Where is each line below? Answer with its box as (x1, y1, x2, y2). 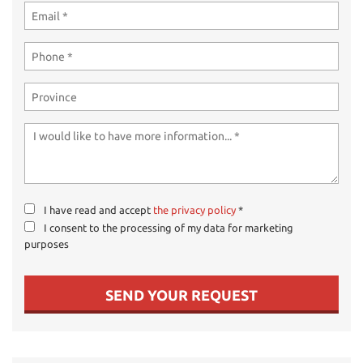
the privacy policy (153, 204, 236, 216)
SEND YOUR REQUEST (105, 287, 258, 303)
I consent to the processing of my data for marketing (44, 222, 293, 234)
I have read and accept (44, 204, 153, 216)
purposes (24, 238, 69, 250)
